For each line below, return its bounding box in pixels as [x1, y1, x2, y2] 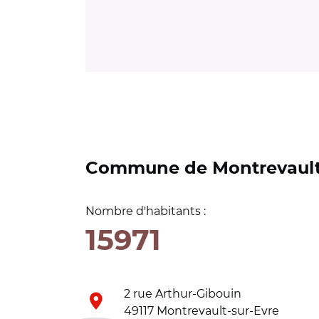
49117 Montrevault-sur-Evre [124, 304, 279, 318]
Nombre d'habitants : [85, 204, 206, 218]
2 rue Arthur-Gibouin [124, 287, 241, 300]
